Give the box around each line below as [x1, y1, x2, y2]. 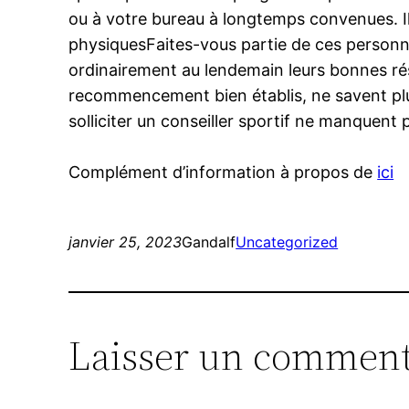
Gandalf [182, 233, 236, 252]
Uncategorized [236, 233, 339, 252]
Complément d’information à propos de [68, 163, 378, 183]
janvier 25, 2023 [68, 233, 183, 252]
